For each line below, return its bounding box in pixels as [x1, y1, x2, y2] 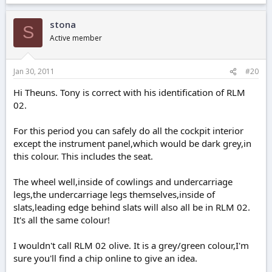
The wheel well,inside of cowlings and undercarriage [13, 175, 233, 188]
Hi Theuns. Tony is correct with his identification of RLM [13, 86, 245, 99]
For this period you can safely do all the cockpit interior [13, 124, 243, 137]
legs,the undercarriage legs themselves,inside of [13, 188, 215, 201]
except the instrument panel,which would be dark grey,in [13, 137, 251, 150]
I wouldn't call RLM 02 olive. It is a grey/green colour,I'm [13, 239, 249, 252]
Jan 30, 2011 [13, 66, 55, 77]
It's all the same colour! [13, 214, 110, 226]
